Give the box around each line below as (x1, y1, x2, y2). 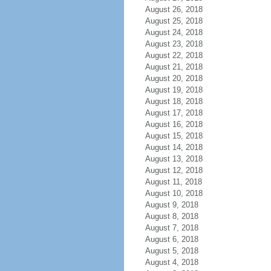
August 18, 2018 (145, 97, 203, 106)
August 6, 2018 (145, 235, 198, 244)
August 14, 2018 (145, 143, 203, 152)
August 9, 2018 (145, 200, 198, 209)
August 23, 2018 (145, 39, 203, 48)
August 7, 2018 (145, 223, 198, 232)
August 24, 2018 (145, 28, 203, 37)
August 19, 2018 (145, 85, 203, 94)
